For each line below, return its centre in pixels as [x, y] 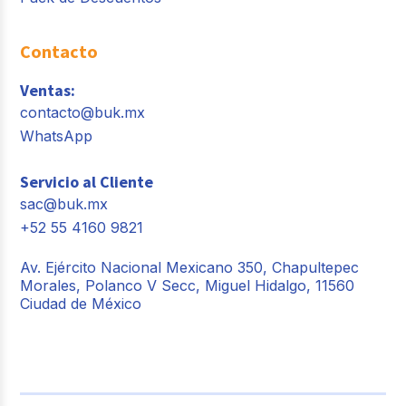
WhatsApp [57, 135]
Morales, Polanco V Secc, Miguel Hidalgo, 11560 [188, 285]
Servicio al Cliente [87, 181]
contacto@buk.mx [83, 112]
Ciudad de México [81, 303]
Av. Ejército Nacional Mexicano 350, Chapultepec [190, 267]
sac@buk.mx [64, 203]
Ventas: [48, 90]
